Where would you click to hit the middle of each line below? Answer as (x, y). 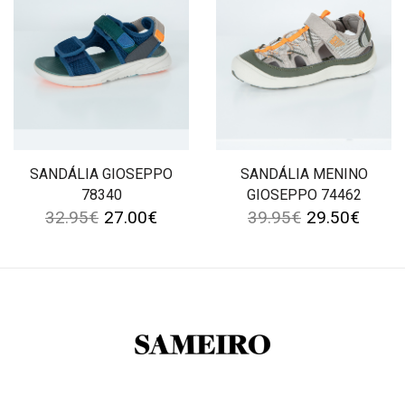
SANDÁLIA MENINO (304, 174)
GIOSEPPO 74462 (304, 195)
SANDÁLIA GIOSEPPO (101, 174)
